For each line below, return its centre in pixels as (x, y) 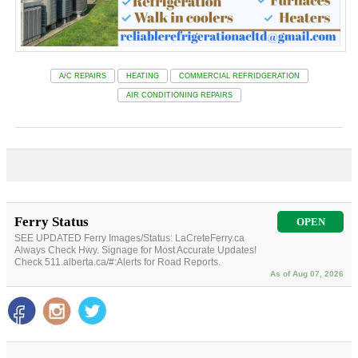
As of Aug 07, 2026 (307, 274)
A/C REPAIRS (82, 76)
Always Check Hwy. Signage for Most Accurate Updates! (135, 251)
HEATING (142, 76)
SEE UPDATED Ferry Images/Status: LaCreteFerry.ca (129, 239)
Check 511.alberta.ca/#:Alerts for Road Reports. (117, 263)
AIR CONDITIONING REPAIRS (179, 95)
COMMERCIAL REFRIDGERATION (239, 76)
